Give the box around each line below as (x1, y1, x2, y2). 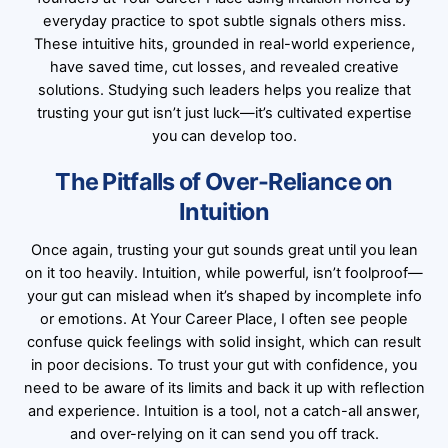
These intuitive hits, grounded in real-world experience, (33, 34, 415, 53)
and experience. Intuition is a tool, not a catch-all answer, (28, 401, 420, 420)
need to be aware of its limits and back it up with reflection (23, 378, 425, 397)
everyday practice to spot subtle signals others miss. (42, 11, 406, 30)
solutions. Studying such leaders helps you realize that (37, 80, 411, 99)
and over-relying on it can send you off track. (69, 424, 379, 443)
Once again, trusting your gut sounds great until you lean (30, 240, 418, 259)
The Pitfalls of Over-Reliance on (55, 166, 393, 196)
